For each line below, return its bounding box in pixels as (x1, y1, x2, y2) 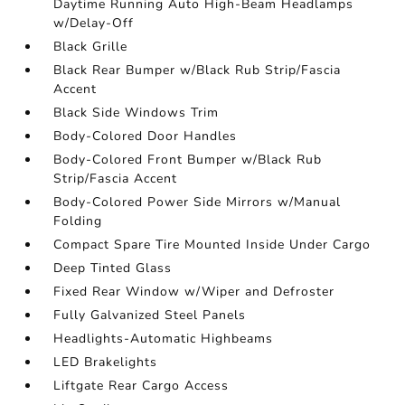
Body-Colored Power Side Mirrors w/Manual (53, 193, 342, 211)
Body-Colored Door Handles (53, 127, 238, 145)
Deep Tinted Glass (53, 259, 173, 277)
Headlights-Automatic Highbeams (53, 330, 274, 347)
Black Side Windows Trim (53, 104, 220, 121)
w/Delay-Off (53, 14, 135, 32)
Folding (53, 212, 103, 230)
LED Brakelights (53, 353, 158, 371)
